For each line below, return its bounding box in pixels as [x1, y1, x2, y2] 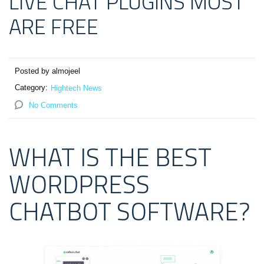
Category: [15, 83, 48, 93]
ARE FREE [9, 10, 98, 43]
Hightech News [51, 84, 102, 93]
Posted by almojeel [15, 67, 80, 76]
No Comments [29, 101, 78, 110]
